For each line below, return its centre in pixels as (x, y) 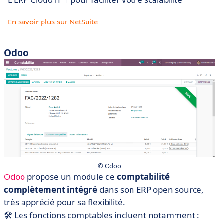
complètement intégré (51, 190)
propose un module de (71, 177)
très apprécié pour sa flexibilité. (65, 202)
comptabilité (143, 177)
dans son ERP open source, (151, 190)
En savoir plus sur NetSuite (53, 22)
